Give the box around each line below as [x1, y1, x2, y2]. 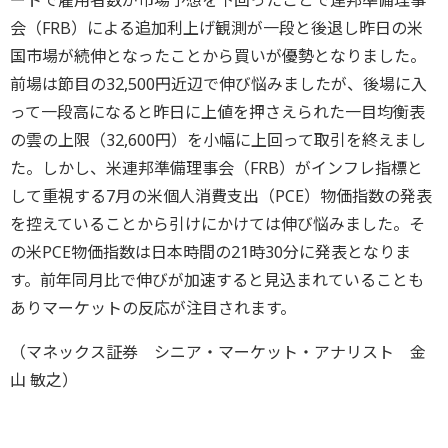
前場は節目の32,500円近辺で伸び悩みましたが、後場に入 [10, 73, 427, 96]
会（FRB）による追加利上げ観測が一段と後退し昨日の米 [10, 17, 423, 40]
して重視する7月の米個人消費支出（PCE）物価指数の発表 [10, 185, 432, 208]
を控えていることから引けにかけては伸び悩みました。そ [10, 213, 425, 236]
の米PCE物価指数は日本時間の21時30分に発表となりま [10, 241, 411, 264]
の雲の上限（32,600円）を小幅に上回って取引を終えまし [10, 129, 426, 152]
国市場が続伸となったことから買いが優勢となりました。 [10, 45, 426, 68]
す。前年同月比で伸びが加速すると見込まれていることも [10, 269, 424, 292]
